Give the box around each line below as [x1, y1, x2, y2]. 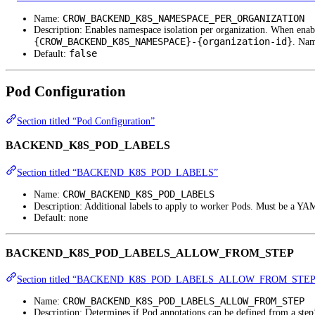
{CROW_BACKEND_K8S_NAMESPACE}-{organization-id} [34, 36, 292, 48]
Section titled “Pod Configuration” [17, 115, 155, 127]
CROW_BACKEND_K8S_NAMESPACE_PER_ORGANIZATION [63, 13, 304, 25]
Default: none [34, 212, 88, 223]
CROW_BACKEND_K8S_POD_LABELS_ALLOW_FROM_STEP [63, 295, 304, 307]
